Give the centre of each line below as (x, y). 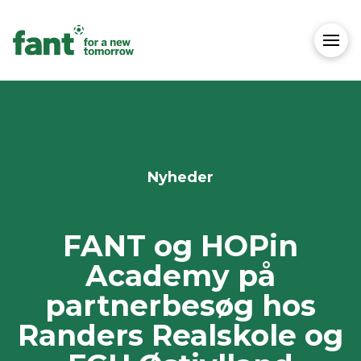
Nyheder (180, 178)
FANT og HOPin (180, 245)
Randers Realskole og (180, 335)
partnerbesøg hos (180, 305)
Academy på (180, 275)
